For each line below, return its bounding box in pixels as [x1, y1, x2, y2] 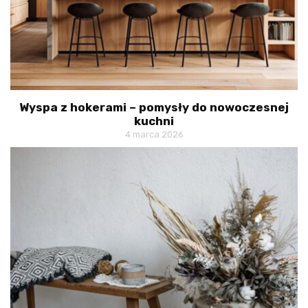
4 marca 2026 [124, 129, 184, 140]
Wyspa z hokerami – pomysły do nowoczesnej [19, 100, 289, 114]
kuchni [134, 113, 174, 128]
